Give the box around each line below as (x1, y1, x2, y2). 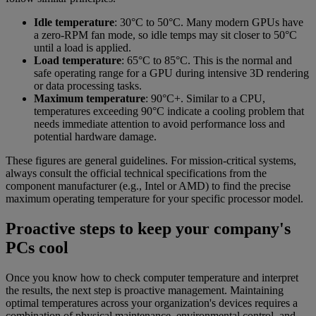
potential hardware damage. (34, 130, 157, 142)
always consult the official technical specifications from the (6, 166, 267, 179)
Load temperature (34, 54, 121, 66)
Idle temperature (34, 16, 114, 28)
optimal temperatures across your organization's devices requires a (6, 296, 298, 309)
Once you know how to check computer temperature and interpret (6, 271, 298, 284)
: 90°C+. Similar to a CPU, (145, 92, 265, 104)
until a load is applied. (34, 41, 131, 54)
